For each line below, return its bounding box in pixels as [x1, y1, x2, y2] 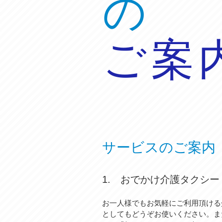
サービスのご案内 [102, 140, 216, 155]
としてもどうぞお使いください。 [102, 210, 214, 218]
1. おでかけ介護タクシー [102, 174, 220, 185]
